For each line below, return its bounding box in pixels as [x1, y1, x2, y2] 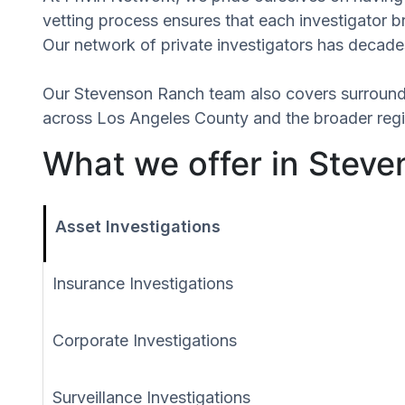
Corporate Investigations [52, 330, 237, 350]
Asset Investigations [55, 216, 221, 236]
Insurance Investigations [52, 273, 233, 293]
